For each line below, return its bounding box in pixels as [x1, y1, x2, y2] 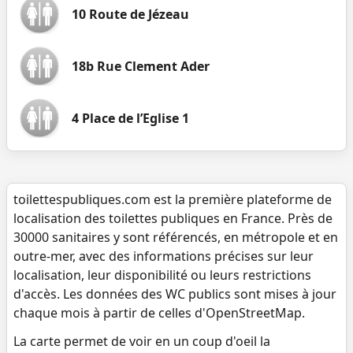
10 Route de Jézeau [72, 6, 189, 23]
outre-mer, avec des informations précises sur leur [13, 247, 314, 265]
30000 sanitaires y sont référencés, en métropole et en [13, 229, 338, 246]
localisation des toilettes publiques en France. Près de [13, 210, 333, 227]
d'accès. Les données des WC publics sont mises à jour [13, 285, 336, 303]
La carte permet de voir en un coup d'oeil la [13, 333, 270, 350]
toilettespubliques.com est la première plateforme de [13, 191, 332, 208]
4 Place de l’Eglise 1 [72, 110, 189, 127]
